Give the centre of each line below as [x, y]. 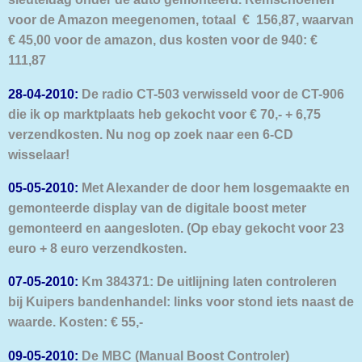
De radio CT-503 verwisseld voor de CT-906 [211, 93]
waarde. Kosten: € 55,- [76, 322]
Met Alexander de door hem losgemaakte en [214, 187]
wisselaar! [39, 154]
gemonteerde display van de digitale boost [140, 207]
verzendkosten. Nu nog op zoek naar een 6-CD [151, 134]
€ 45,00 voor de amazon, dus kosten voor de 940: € [163, 40]
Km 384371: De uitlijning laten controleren [208, 282]
